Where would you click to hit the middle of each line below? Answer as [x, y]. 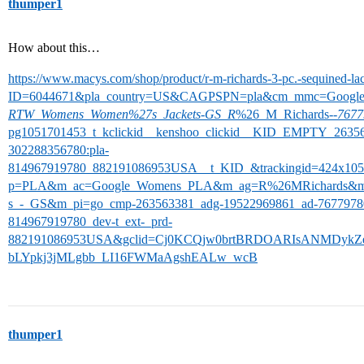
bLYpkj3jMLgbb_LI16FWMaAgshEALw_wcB [133, 257]
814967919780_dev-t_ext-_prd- [90, 221]
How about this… [54, 48]
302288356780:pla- [58, 150]
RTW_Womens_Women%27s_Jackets [104, 114]
